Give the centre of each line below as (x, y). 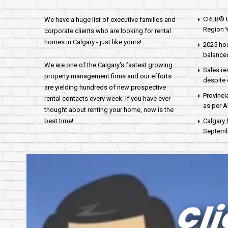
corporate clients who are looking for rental (108, 31)
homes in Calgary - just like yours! (93, 42)
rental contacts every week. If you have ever (107, 98)
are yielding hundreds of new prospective (105, 87)
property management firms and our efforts (108, 76)
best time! (59, 121)
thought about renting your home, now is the (109, 110)
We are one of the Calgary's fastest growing (108, 65)
